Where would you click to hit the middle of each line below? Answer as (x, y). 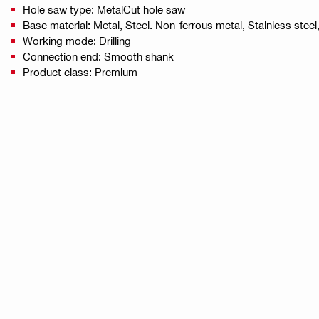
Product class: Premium (80, 72)
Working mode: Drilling (77, 41)
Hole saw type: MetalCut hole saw (104, 10)
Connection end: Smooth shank (98, 57)
